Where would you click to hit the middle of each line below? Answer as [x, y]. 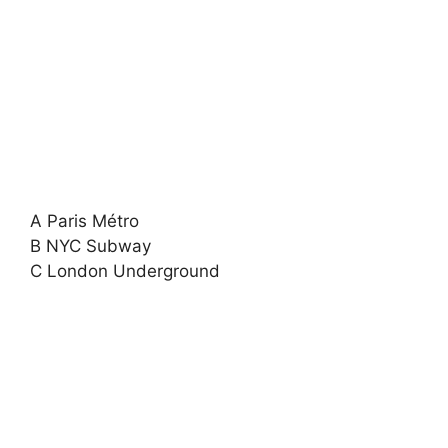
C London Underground [125, 271]
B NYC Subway [90, 246]
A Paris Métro [84, 221]
